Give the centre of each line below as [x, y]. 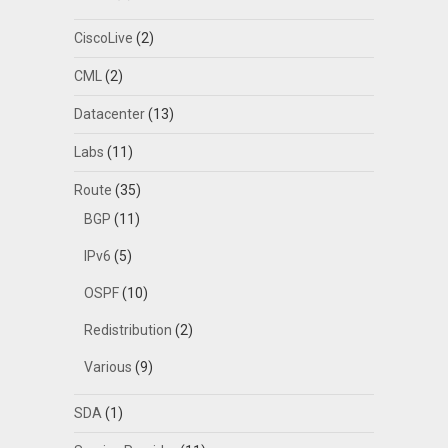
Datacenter [109, 114]
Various [107, 367]
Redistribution [127, 330]
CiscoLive [103, 38]
